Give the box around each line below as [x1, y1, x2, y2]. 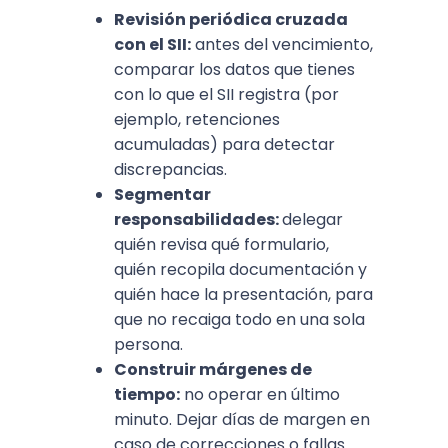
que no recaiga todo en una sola [114, 308, 365, 331]
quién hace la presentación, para [114, 283, 373, 306]
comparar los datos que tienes [114, 58, 355, 81]
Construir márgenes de [114, 358, 312, 381]
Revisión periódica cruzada [114, 8, 348, 31]
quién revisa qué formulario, [114, 233, 329, 256]
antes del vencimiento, [191, 33, 373, 56]
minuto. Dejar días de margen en [114, 408, 370, 431]
